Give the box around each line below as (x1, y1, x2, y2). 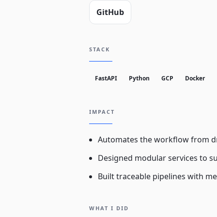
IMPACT (89, 108, 115, 115)
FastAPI (95, 74, 117, 82)
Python (129, 74, 150, 82)
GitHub (96, 7, 124, 17)
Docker (185, 74, 205, 82)
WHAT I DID (89, 204, 129, 212)
